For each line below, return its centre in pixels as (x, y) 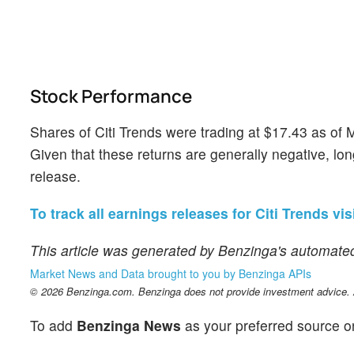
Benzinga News (129, 326)
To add (53, 326)
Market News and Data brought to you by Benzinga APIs (171, 273)
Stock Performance (111, 96)
